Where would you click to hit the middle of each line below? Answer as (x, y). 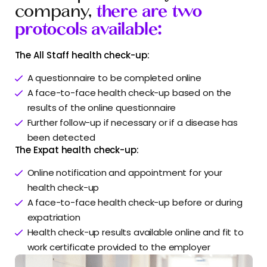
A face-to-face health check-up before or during (135, 202)
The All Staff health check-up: (82, 55)
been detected (61, 137)
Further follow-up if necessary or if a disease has (133, 122)
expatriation (54, 217)
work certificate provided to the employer (119, 247)
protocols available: (88, 29)
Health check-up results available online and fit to (135, 232)
